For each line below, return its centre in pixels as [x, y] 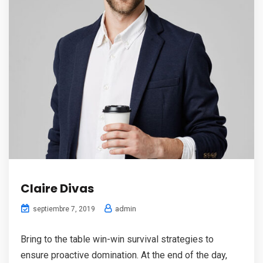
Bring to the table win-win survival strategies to [117, 239]
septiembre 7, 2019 [63, 209]
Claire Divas [57, 188]
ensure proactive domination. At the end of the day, [124, 255]
